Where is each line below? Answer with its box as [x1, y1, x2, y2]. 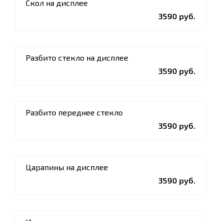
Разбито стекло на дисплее [26, 53, 128, 62]
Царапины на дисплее [26, 162, 108, 172]
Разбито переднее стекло [26, 108, 123, 117]
